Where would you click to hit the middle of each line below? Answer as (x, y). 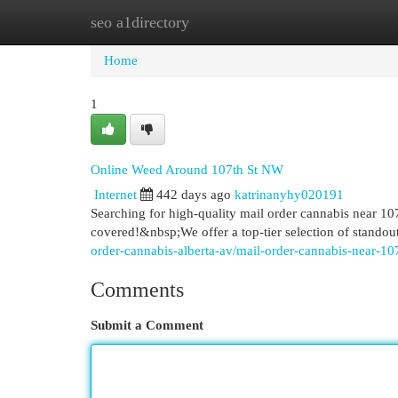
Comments (137, 290)
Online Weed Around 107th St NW (187, 169)
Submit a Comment (147, 325)
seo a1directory (140, 22)
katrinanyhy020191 (289, 195)
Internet (115, 195)
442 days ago (194, 195)
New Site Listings (226, 22)
